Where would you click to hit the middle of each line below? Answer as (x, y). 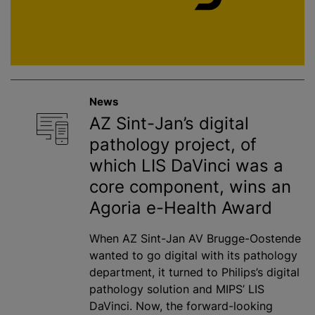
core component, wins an (190, 187)
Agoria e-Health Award (181, 208)
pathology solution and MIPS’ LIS (177, 289)
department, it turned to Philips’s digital (194, 272)
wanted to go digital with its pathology (193, 256)
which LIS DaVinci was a (186, 166)
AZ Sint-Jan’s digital (169, 124)
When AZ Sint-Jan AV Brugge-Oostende (195, 239)
